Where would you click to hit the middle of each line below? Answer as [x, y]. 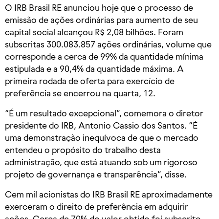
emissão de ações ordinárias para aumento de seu [101, 20]
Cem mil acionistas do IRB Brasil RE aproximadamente [109, 195]
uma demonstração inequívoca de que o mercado [102, 138]
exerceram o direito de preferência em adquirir [97, 207]
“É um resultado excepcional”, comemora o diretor [104, 113]
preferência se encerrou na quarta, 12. [80, 93]
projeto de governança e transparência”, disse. [96, 175]
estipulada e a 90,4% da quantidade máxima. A [94, 69]
